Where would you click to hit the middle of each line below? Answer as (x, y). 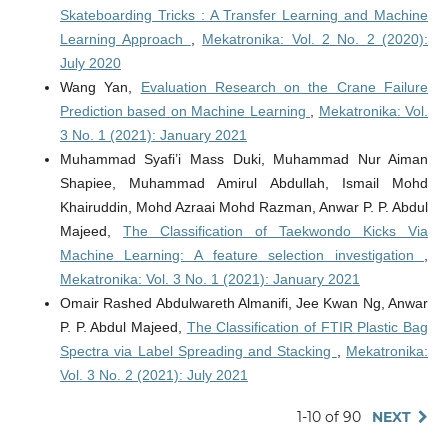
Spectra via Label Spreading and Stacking (198, 351)
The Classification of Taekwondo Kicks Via (275, 231)
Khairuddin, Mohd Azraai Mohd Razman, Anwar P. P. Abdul (244, 207)
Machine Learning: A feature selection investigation (242, 255)
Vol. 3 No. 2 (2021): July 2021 (153, 375)
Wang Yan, (100, 87)
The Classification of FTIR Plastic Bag (307, 327)
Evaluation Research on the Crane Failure (284, 87)
